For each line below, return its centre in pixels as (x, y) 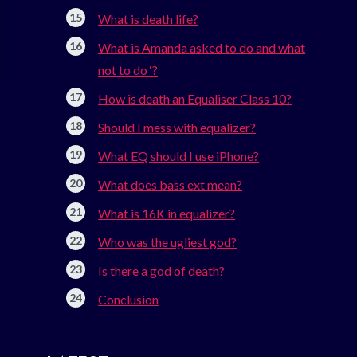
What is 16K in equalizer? (167, 214)
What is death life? (149, 19)
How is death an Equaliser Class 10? (195, 99)
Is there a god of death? (162, 271)
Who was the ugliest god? (168, 242)
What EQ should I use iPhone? (179, 156)
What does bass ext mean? (171, 185)
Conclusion (129, 300)
